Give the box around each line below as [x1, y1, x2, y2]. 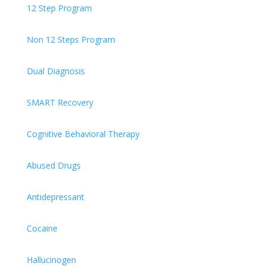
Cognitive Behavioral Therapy [26, 128, 140, 140]
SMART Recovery [26, 97, 93, 109]
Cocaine [26, 223, 58, 235]
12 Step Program [26, 2, 92, 14]
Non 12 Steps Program [26, 34, 115, 46]
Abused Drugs [26, 160, 81, 172]
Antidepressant [26, 191, 84, 203]
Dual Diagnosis [26, 65, 85, 77]
